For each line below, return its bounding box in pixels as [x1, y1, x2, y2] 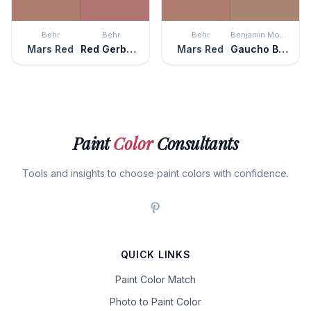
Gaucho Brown [278, 43, 288, 55]
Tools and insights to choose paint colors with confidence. [22, 167, 289, 179]
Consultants [153, 132, 239, 154]
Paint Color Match [115, 274, 196, 285]
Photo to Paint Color [110, 296, 201, 308]
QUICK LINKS [120, 249, 191, 260]
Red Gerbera [126, 43, 136, 55]
